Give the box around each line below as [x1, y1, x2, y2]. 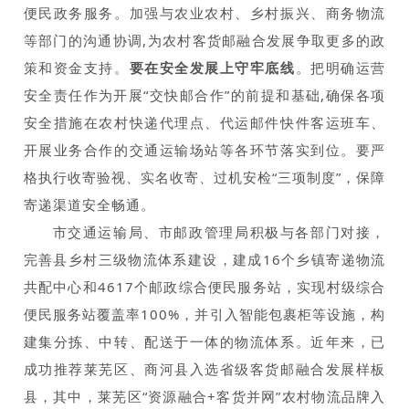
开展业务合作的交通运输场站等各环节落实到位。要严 [23, 140, 386, 159]
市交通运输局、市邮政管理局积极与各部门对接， [52, 222, 386, 241]
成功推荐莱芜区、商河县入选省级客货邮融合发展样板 [23, 359, 386, 378]
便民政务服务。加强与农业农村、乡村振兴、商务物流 [23, 3, 386, 22]
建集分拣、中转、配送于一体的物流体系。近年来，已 [23, 331, 386, 351]
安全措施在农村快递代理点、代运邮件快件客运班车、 [23, 112, 386, 131]
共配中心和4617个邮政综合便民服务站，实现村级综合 [23, 277, 386, 296]
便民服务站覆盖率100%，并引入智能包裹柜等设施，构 [23, 304, 386, 323]
